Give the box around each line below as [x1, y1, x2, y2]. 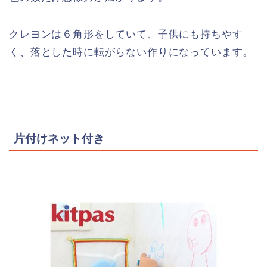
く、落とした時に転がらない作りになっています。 [9, 46, 254, 58]
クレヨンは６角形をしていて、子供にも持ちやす [9, 28, 243, 40]
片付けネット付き [14, 132, 104, 145]
